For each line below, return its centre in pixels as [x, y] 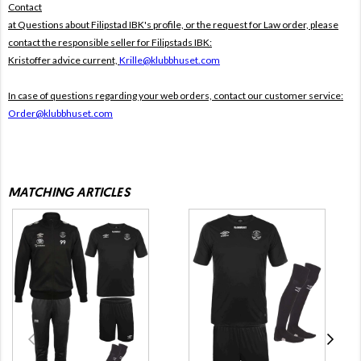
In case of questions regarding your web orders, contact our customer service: [176, 95]
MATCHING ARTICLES [69, 193]
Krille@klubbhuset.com [170, 60]
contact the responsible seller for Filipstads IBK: [110, 42]
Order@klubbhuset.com [60, 113]
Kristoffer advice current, [64, 60]
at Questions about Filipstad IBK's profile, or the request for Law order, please [173, 24]
